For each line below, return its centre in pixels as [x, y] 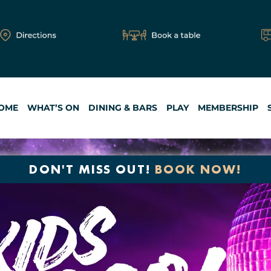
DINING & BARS [123, 107]
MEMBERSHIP [228, 107]
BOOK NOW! [198, 169]
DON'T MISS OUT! [92, 169]
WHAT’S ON [53, 107]
